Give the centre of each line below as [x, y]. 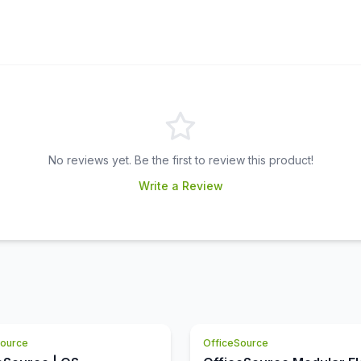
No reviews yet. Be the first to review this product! [180, 160]
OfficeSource [236, 343]
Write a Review [180, 186]
